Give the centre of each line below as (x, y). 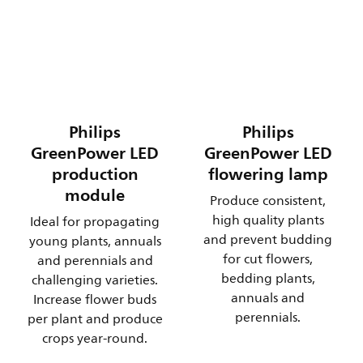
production (95, 174)
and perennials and (95, 261)
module (95, 195)
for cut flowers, (268, 259)
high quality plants (268, 220)
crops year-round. (95, 338)
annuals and (268, 298)
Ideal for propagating (95, 222)
